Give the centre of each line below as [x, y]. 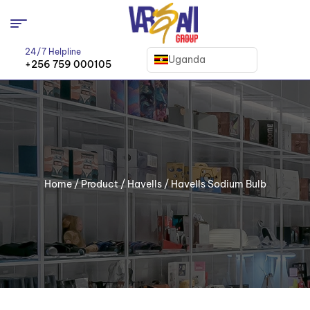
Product [99, 184]
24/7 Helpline [53, 52]
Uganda [187, 59]
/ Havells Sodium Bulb [214, 184]
